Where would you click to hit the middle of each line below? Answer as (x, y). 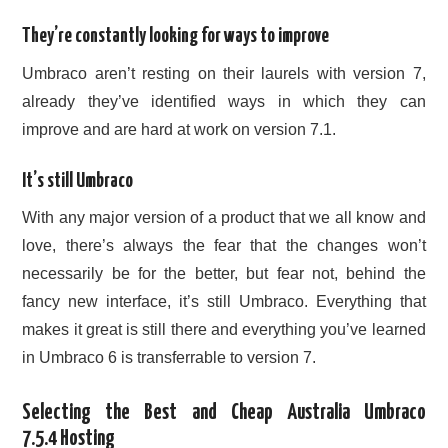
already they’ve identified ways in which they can (224, 101)
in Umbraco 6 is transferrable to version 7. (169, 358)
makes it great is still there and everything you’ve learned (224, 330)
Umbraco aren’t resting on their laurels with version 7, (224, 73)
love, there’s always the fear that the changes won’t (224, 246)
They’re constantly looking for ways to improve (176, 37)
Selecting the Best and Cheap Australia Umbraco (224, 413)
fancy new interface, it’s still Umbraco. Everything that (224, 302)
